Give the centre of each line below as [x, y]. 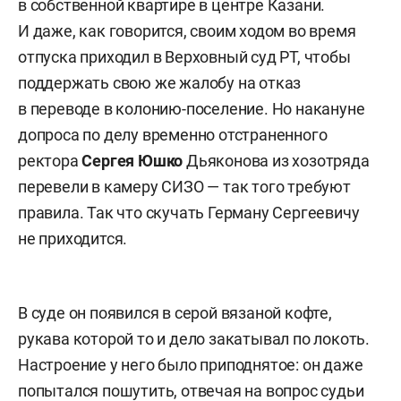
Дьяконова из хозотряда [278, 160]
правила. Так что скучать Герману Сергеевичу [189, 212]
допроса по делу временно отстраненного [173, 134]
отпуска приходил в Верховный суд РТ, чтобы [184, 56]
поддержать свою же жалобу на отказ [160, 82]
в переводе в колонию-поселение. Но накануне [192, 108]
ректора [50, 160]
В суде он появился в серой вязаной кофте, [175, 312]
